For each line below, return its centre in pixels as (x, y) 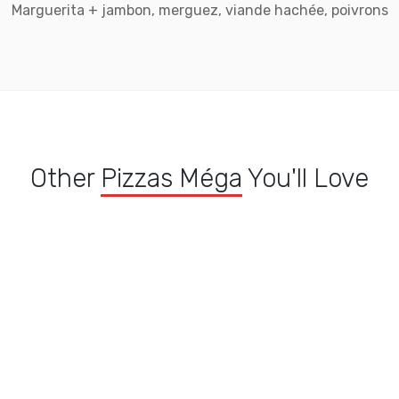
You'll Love (305, 178)
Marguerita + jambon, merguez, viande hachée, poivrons (199, 10)
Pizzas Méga (171, 178)
